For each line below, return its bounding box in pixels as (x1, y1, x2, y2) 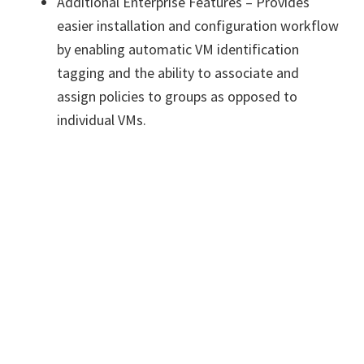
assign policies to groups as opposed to (57, 87, 297, 106)
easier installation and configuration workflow (57, 16, 339, 35)
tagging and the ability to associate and (57, 63, 299, 82)
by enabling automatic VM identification (57, 40, 299, 58)
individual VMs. (57, 110, 146, 129)
